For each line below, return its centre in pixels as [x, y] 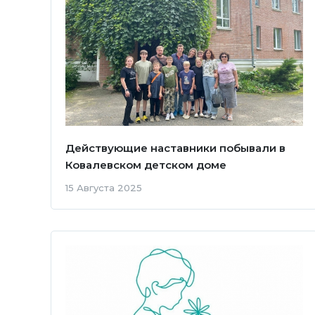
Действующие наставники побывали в [175, 148]
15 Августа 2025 [104, 187]
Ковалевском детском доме [146, 165]
